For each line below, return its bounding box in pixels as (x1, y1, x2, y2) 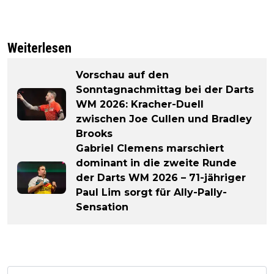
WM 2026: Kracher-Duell (76, 98, 204, 110)
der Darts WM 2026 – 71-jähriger (76, 171, 246, 183)
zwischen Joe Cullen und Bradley (76, 113, 252, 125)
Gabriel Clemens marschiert (76, 142, 224, 154)
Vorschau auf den (76, 68, 169, 81)
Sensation (76, 201, 128, 213)
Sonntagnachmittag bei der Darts (76, 83, 254, 95)
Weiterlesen (7, 40, 72, 56)
